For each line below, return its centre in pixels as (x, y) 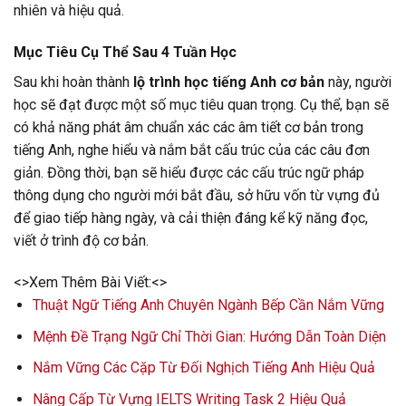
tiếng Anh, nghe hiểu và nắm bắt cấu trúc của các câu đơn (192, 150)
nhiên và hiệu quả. (69, 11)
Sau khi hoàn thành (73, 82)
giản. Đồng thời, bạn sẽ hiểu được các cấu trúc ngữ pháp (189, 173)
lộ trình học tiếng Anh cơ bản (229, 82)
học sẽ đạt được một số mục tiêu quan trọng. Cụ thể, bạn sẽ (201, 105)
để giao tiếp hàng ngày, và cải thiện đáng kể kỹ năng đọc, (191, 218)
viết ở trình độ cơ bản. (81, 241)
